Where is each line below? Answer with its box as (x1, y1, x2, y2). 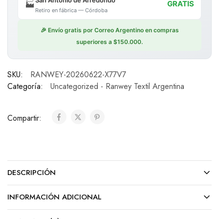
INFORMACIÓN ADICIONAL (7, 192, 102, 202)
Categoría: (7, 81, 43, 92)
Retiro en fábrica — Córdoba (35, 7, 108, 14)
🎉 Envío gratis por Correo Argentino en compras (40, 26, 179, 34)
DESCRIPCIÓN (7, 167, 56, 178)
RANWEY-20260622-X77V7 (30, 69, 126, 80)
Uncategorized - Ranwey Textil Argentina (50, 81, 184, 92)
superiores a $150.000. (76, 38, 143, 45)
